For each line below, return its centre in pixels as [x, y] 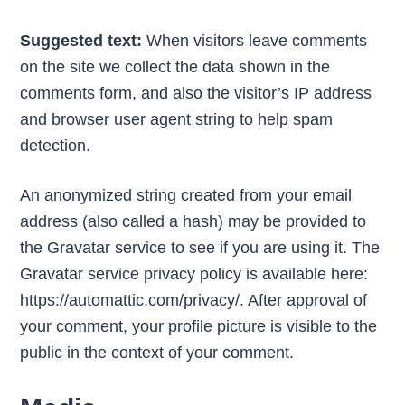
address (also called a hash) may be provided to [193, 221]
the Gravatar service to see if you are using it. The [200, 247]
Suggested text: [84, 40]
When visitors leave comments [257, 40]
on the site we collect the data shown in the [175, 66]
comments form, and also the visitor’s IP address [196, 93]
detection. [56, 145]
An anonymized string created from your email [186, 195]
